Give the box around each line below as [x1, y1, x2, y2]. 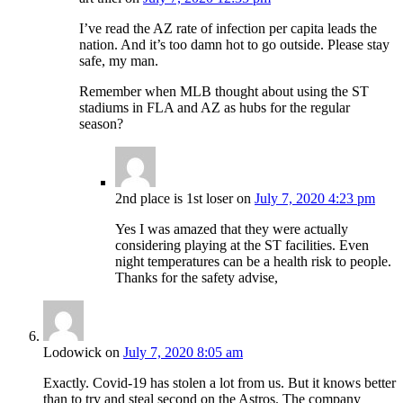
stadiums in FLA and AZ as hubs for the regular [79, 100, 350, 116]
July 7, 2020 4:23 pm [255, 191, 375, 207]
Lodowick [43, 345, 102, 361]
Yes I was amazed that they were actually [115, 221, 348, 237]
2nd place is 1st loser [115, 191, 233, 207]
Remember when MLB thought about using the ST [79, 84, 369, 100]
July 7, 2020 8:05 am [123, 345, 243, 361]
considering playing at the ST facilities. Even [115, 237, 369, 254]
